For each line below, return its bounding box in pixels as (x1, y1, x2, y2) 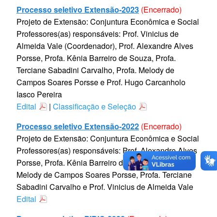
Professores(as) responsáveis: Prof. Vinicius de (16, 28, 179, 40)
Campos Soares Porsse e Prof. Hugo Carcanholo (16, 77, 186, 88)
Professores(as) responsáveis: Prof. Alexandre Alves (16, 145, 197, 156)
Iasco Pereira (16, 89, 62, 100)
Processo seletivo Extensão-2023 (16, 4, 139, 15)
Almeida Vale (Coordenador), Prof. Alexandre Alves (16, 40, 193, 52)
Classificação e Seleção (53, 101, 136, 112)
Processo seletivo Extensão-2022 (16, 121, 139, 132)
